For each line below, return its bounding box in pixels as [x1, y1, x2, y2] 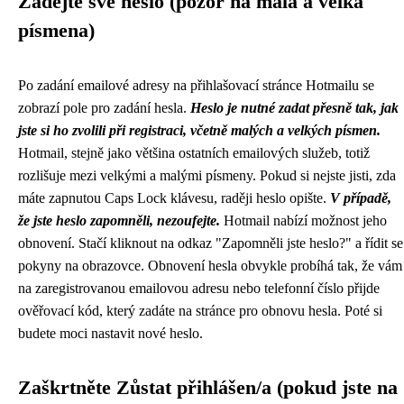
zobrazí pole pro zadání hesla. [18, 100, 190, 115]
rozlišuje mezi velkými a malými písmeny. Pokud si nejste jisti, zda [18, 168, 396, 183]
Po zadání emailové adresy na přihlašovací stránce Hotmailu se [18, 78, 374, 93]
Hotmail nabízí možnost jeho [220, 213, 387, 228]
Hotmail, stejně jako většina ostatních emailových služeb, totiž [18, 145, 370, 161]
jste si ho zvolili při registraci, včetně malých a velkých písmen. [18, 123, 381, 138]
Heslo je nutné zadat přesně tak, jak [190, 100, 399, 115]
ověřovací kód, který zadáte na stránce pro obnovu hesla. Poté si [18, 303, 382, 318]
